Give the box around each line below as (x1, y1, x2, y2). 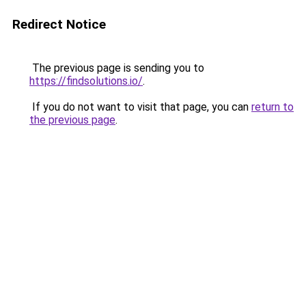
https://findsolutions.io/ (29, 74, 143, 87)
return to (251, 100, 294, 113)
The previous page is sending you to (29, 61, 204, 74)
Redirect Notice (12, 16, 106, 32)
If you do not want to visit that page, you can (29, 100, 251, 113)
